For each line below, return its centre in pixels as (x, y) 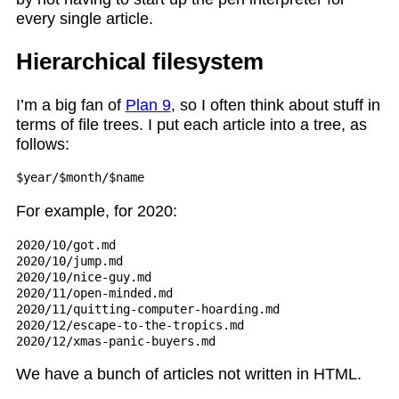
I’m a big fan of (70, 105)
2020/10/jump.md (69, 261)
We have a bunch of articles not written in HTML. (188, 375)
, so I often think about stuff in (275, 105)
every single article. (84, 18)
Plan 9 (148, 105)
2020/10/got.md (65, 244)
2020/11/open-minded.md (94, 293)
